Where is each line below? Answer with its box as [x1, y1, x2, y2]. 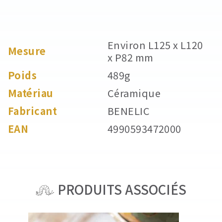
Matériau [8, 86, 54, 100]
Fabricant [8, 104, 57, 118]
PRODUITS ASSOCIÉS [54, 180, 186, 198]
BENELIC [108, 104, 150, 118]
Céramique [108, 86, 161, 100]
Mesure [8, 44, 46, 58]
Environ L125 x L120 [108, 38, 203, 52]
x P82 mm [108, 50, 154, 64]
